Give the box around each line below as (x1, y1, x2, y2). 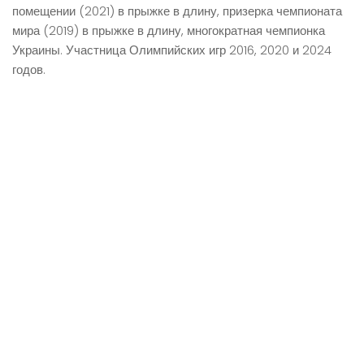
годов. (12, 61, 45, 78)
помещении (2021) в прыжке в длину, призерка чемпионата (12, 2, 342, 19)
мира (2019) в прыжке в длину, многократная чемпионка (12, 22, 325, 39)
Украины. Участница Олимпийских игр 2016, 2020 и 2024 (12, 41, 331, 58)
